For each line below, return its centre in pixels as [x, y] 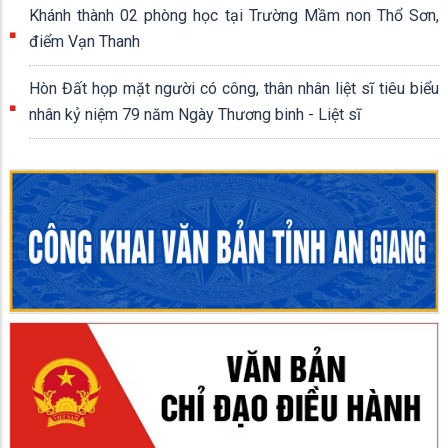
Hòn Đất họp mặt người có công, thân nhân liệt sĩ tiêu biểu [234, 88]
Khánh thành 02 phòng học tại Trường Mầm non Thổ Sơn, [234, 15]
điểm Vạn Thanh [84, 41]
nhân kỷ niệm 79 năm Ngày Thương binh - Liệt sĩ [195, 114]
